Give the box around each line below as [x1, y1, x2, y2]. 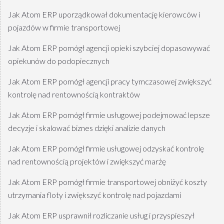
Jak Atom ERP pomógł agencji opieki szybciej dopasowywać [8, 43, 210, 53]
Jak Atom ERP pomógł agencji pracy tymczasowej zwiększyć [8, 76, 211, 86]
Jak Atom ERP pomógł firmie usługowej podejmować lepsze [8, 110, 210, 120]
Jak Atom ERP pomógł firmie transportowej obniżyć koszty [8, 177, 207, 187]
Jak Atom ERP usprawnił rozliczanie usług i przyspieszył [8, 210, 194, 220]
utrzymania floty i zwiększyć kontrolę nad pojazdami [8, 190, 181, 200]
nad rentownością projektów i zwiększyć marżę [8, 156, 166, 166]
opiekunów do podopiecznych [8, 56, 109, 66]
